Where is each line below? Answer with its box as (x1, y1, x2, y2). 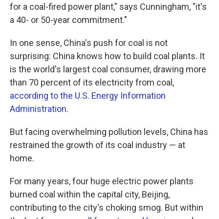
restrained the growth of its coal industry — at (10, 140, 185, 150)
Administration (10, 104, 66, 114)
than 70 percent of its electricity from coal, (10, 77, 174, 88)
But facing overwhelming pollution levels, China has (10, 127, 208, 137)
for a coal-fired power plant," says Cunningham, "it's (10, 1, 207, 12)
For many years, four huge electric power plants (10, 176, 194, 186)
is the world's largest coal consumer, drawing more (10, 64, 206, 74)
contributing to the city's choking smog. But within (10, 202, 203, 213)
